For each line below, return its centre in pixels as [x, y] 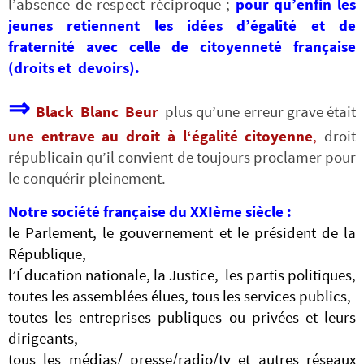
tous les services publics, [271, 296]
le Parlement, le [64, 232]
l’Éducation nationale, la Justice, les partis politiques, [182, 275]
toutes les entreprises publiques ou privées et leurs [182, 317]
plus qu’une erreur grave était [261, 112]
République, [47, 253]
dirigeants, [43, 338]
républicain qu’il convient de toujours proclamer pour [182, 158]
